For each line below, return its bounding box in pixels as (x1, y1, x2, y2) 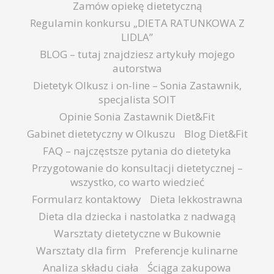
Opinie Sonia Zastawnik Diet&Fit (59, 109, 215, 124)
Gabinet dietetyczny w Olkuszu (26, 127, 176, 141)
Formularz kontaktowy (31, 192, 141, 206)
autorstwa (112, 61, 162, 75)
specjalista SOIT (98, 92, 176, 106)
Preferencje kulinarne (135, 243, 238, 257)
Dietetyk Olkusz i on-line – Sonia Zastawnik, (32, 78, 242, 92)
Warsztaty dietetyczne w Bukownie (53, 226, 221, 240)
